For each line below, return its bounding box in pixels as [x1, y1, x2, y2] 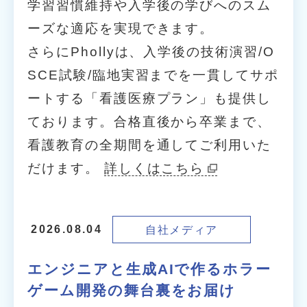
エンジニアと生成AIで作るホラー [27, 260, 271, 277]
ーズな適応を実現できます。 [27, 21, 214, 36]
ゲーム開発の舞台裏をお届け [27, 282, 236, 298]
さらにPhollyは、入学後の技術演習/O [27, 45, 275, 60]
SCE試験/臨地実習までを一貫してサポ [27, 68, 279, 83]
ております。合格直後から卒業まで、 [27, 114, 271, 130]
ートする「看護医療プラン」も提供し [27, 91, 271, 106]
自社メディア [145, 223, 218, 236]
